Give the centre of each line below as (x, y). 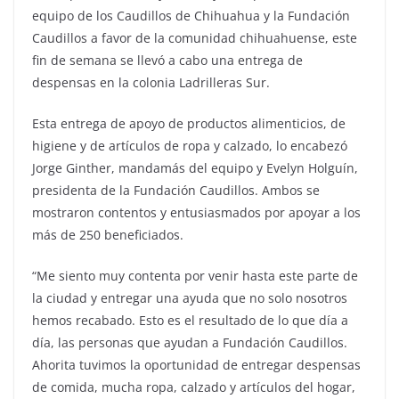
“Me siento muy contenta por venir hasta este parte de (195, 275)
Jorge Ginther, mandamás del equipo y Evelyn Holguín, (195, 167)
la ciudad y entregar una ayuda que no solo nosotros (190, 297)
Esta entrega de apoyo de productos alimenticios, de (189, 123)
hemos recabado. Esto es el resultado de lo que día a (190, 320)
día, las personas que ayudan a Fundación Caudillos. (190, 342)
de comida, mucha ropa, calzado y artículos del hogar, (194, 387)
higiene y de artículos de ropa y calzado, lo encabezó (190, 145)
